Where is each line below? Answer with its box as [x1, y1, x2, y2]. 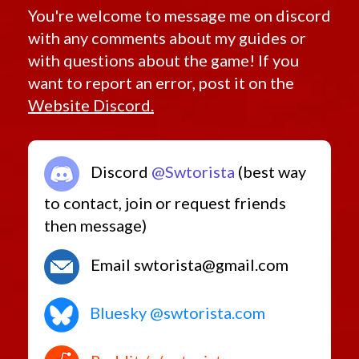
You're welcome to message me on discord [28, 5, 331, 25]
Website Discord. [28, 95, 154, 115]
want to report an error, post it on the [28, 72, 294, 92]
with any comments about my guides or [28, 27, 306, 47]
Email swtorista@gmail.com [87, 254, 288, 274]
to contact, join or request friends [44, 192, 286, 212]
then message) [44, 215, 147, 235]
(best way [235, 161, 306, 181]
